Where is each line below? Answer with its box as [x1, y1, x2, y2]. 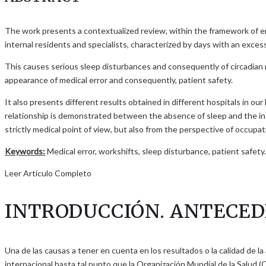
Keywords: [5, 145, 45, 156]
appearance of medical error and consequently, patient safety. [5, 74, 233, 85]
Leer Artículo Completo [5, 167, 91, 178]
